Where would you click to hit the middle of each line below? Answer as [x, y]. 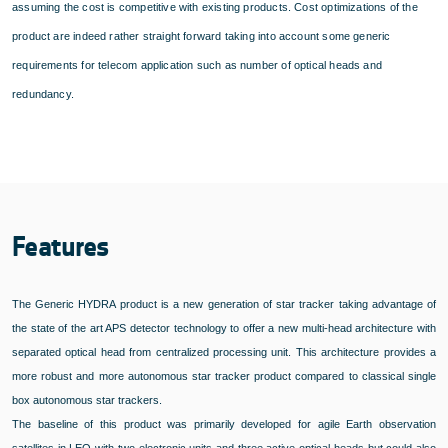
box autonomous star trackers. [87, 399]
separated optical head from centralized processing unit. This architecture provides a [224, 351]
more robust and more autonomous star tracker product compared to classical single [224, 375]
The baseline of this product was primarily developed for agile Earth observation [224, 423]
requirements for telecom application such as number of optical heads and [197, 64]
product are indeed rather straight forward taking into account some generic [201, 35]
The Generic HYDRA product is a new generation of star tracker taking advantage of [224, 303]
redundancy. [43, 93]
